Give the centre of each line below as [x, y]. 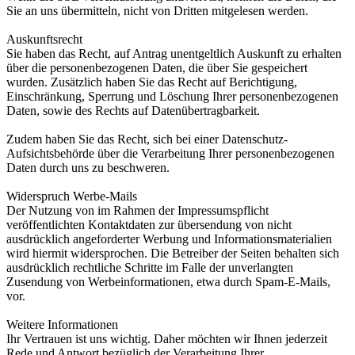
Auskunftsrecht [44, 40]
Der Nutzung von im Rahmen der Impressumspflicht [137, 211]
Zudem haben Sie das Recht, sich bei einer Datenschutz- [147, 139]
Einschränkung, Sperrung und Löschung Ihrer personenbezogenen [172, 97]
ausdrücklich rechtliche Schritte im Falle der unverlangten [150, 268]
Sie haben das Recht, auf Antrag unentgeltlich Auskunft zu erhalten [174, 54]
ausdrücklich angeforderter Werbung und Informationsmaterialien [169, 239]
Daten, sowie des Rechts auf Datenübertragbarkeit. [133, 111]
